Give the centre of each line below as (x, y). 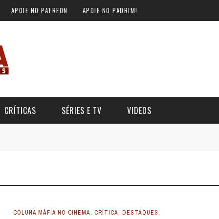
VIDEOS (139, 110)
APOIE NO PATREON (39, 10)
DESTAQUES (140, 213)
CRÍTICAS (20, 110)
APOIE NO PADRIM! (110, 10)
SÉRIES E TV (82, 110)
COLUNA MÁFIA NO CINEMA (52, 213)
